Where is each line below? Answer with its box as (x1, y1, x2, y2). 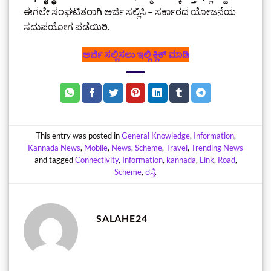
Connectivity (74, 155, 119, 165)
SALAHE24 (96, 212, 148, 224)
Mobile (84, 143, 108, 153)
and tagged (34, 155, 75, 165)
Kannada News (28, 143, 80, 153)
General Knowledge (121, 131, 190, 141)
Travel (166, 143, 188, 153)
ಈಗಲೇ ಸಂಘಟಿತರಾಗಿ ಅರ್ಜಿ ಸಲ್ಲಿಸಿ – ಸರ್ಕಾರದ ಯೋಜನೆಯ (24, 5, 236, 17)
